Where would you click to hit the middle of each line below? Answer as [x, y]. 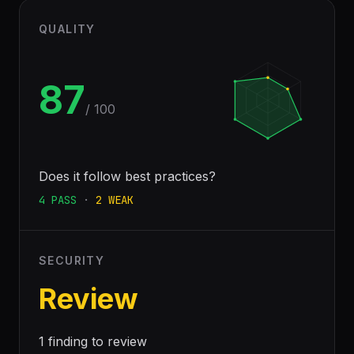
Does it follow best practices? [127, 176]
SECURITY [72, 260]
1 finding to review [93, 341]
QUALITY [67, 29]
